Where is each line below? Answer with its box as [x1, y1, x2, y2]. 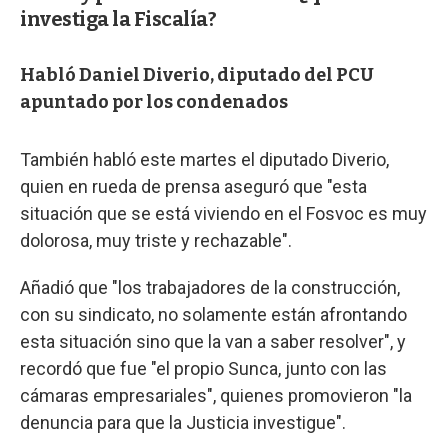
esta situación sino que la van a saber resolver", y [20, 330, 406, 352]
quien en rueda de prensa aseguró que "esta [20, 175, 367, 197]
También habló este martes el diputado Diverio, [20, 148, 389, 170]
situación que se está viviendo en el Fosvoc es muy [20, 202, 427, 224]
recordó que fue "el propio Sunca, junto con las [20, 357, 387, 379]
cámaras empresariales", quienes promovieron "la [20, 384, 412, 406]
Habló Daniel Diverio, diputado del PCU [20, 63, 374, 86]
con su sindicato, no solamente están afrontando [20, 303, 407, 325]
